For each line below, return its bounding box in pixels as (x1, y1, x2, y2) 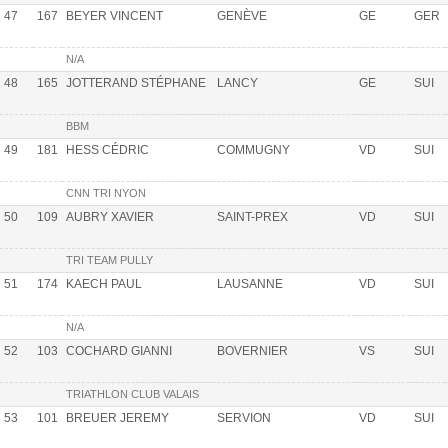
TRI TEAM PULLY (66, 253, 153, 266)
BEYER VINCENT (66, 8, 163, 23)
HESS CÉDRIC (66, 142, 149, 157)
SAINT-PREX (217, 209, 288, 224)
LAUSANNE (217, 276, 283, 291)
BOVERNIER (217, 343, 288, 358)
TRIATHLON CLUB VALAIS (66, 387, 199, 400)
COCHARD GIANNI (66, 343, 172, 358)
